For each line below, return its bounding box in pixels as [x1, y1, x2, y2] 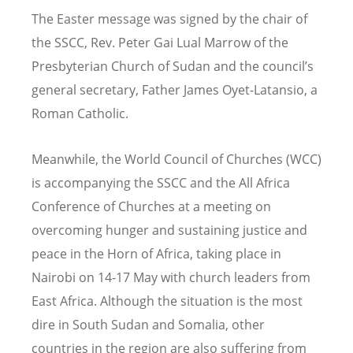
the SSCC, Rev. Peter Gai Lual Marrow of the [32, 34, 288, 52]
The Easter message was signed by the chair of [32, 10, 307, 28]
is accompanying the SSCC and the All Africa [32, 173, 290, 191]
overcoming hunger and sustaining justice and [32, 221, 307, 239]
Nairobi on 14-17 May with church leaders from [32, 268, 310, 286]
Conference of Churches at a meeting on [32, 197, 271, 215]
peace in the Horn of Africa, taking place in [32, 244, 281, 262]
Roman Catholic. [32, 105, 128, 123]
